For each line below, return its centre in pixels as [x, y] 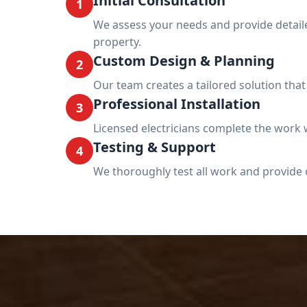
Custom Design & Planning [184, 61]
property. [117, 42]
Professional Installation [177, 104]
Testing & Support [155, 147]
